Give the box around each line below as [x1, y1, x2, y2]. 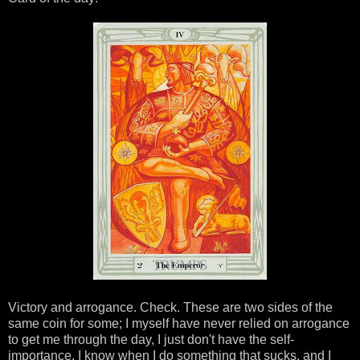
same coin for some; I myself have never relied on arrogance [8, 316, 350, 330]
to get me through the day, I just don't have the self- [8, 332, 294, 346]
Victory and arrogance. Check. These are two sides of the [8, 300, 333, 314]
